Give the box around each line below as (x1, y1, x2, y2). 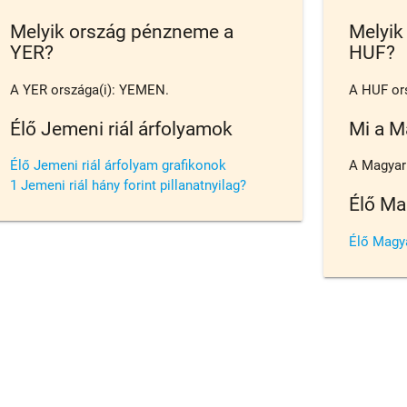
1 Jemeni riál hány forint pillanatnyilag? (10, 177, 247, 194)
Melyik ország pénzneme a (10, 20, 234, 43)
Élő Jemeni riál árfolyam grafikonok (10, 157, 227, 174)
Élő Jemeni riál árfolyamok (10, 117, 233, 140)
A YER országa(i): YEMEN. (10, 81, 170, 98)
